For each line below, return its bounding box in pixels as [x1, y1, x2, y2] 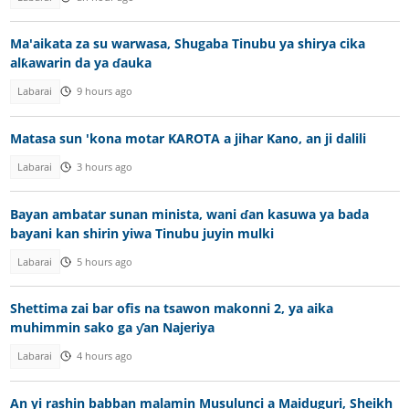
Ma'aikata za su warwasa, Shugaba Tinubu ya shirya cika [9, 35, 365, 53]
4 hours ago [76, 350, 132, 363]
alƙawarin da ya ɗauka [9, 54, 152, 72]
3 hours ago [76, 161, 132, 174]
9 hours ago [76, 85, 132, 99]
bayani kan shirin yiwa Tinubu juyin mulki [9, 224, 274, 242]
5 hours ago [76, 255, 132, 268]
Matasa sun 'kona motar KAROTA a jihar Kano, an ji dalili [9, 129, 366, 147]
